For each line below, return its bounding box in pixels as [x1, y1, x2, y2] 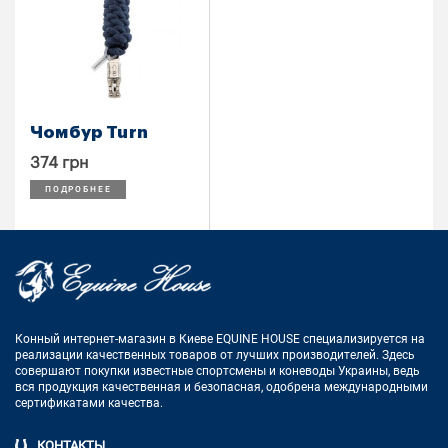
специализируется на [303, 332, 425, 347]
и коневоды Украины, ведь [269, 364, 420, 379]
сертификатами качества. [15, 396, 163, 411]
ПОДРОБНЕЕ [45, 185, 112, 195]
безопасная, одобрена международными [194, 380, 428, 395]
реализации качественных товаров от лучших [15, 348, 282, 363]
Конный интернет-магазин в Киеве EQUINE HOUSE [15, 332, 303, 347]
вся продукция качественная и [15, 380, 194, 395]
